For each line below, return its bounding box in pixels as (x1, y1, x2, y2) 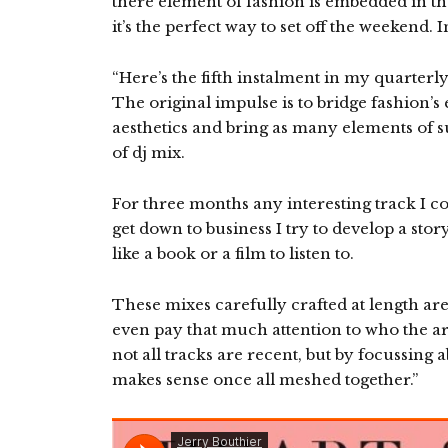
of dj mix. (112, 143, 185, 162)
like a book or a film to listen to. (112, 244, 354, 263)
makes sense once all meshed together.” (112, 370, 418, 389)
